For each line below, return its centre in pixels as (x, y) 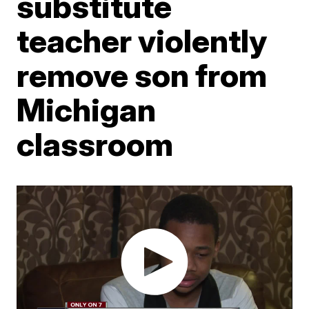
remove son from (142, 75)
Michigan (87, 109)
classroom (95, 144)
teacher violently (142, 40)
